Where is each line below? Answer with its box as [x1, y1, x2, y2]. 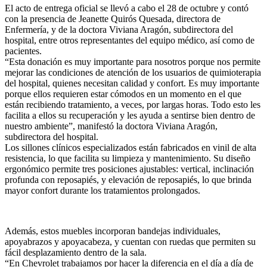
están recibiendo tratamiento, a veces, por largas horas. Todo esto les [5, 100, 260, 110]
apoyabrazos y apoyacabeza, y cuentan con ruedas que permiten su [5, 237, 256, 247]
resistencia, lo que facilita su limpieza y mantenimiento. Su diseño [5, 153, 250, 164]
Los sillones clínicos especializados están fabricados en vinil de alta [5, 142, 256, 153]
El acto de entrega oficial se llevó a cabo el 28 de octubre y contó [5, 3, 249, 14]
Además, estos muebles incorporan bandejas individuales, [5, 226, 221, 237]
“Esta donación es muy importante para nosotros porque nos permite [5, 57, 260, 67]
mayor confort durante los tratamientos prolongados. [5, 185, 200, 196]
